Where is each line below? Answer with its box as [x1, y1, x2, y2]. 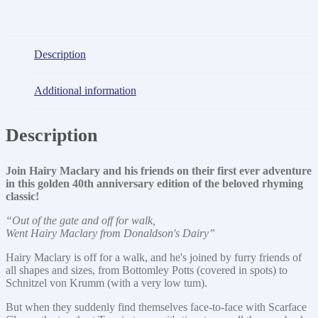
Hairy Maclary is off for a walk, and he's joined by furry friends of [6, 251, 302, 263]
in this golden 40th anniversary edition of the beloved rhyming [6, 177, 303, 190]
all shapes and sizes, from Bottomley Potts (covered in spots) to [6, 263, 287, 276]
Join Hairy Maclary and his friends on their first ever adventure [6, 164, 312, 177]
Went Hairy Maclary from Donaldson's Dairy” [6, 226, 215, 239]
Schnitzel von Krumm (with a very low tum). [6, 276, 207, 289]
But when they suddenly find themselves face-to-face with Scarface [6, 300, 307, 313]
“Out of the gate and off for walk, [6, 214, 155, 226]
